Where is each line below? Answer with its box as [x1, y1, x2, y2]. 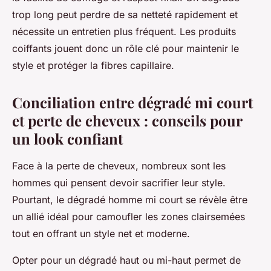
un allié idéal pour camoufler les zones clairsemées [12, 210, 245, 223]
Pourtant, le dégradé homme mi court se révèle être [12, 193, 247, 206]
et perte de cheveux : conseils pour [12, 110, 242, 130]
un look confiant [12, 128, 123, 148]
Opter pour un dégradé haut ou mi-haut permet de [12, 253, 241, 266]
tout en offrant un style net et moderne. [12, 227, 190, 240]
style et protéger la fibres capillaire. [12, 59, 174, 71]
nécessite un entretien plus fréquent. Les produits [12, 25, 236, 38]
